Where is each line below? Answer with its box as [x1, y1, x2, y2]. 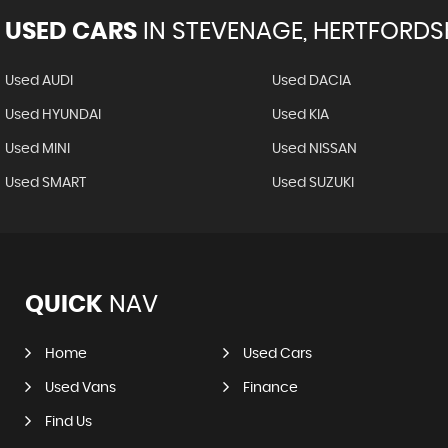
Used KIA [271, 108, 329, 122]
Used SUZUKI [271, 176, 354, 190]
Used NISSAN [271, 142, 357, 156]
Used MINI [5, 142, 70, 156]
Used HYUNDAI [5, 108, 101, 122]
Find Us [45, 415, 92, 429]
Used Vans [45, 381, 116, 395]
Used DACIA [271, 74, 351, 88]
